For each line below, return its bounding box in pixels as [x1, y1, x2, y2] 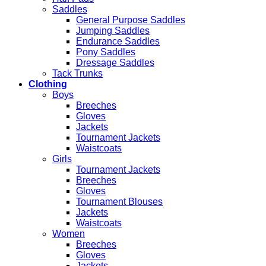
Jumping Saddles [76, 25, 150, 36]
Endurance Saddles [76, 36, 160, 46]
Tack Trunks [52, 68, 103, 78]
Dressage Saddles [76, 57, 154, 68]
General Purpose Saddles [76, 14, 185, 25]
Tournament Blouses [76, 196, 163, 207]
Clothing [28, 78, 67, 89]
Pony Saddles [76, 46, 135, 57]
